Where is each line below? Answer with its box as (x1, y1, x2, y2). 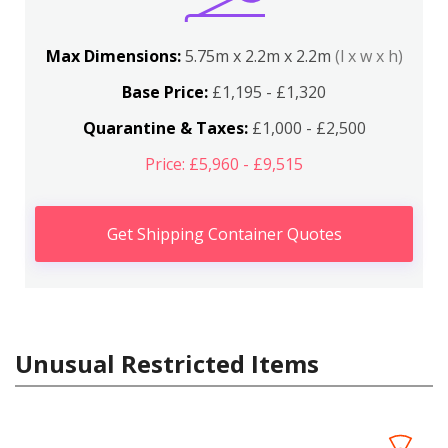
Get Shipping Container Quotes (106, 222, 342, 245)
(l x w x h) (334, 44, 403, 67)
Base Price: (122, 80, 208, 103)
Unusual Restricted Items (15, 346, 319, 380)
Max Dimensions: (45, 44, 185, 67)
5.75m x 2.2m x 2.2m (184, 44, 335, 67)
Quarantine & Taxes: (82, 116, 248, 139)
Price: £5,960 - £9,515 (145, 152, 303, 175)
